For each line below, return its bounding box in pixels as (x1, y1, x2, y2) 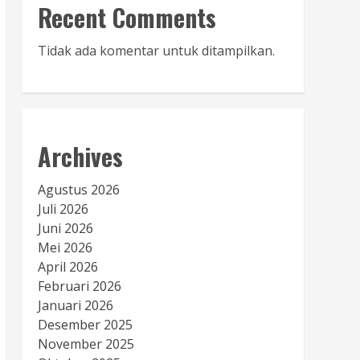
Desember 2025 (37, 316, 133, 334)
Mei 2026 (37, 239, 92, 257)
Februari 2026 (37, 277, 121, 296)
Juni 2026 (37, 219, 93, 238)
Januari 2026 (37, 297, 113, 315)
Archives (37, 138, 123, 175)
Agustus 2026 (37, 181, 120, 199)
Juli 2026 (37, 200, 88, 219)
